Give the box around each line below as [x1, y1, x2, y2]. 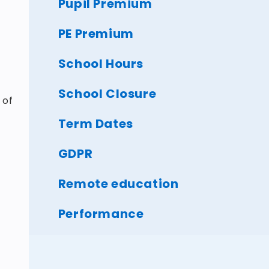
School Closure [58, 85, 157, 102]
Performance [58, 205, 144, 222]
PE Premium [58, 25, 134, 42]
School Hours [58, 55, 144, 72]
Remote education [58, 175, 179, 192]
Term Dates [58, 115, 133, 132]
